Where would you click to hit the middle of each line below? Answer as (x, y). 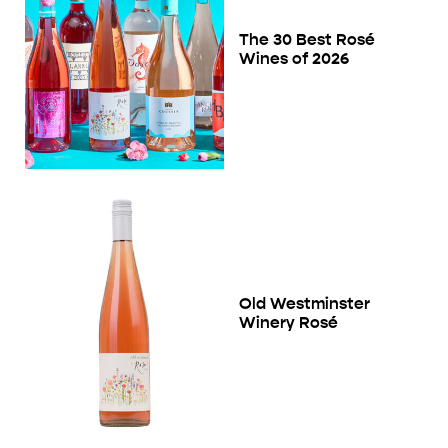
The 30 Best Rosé (307, 40)
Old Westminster (304, 303)
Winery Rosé (288, 322)
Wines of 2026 (294, 59)
